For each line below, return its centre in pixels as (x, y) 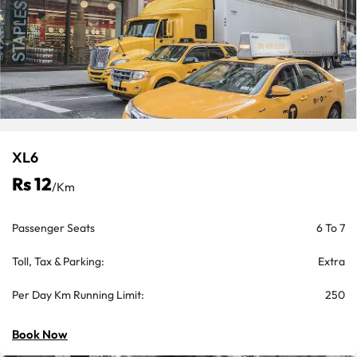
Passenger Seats (53, 228)
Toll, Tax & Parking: (58, 261)
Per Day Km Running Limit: (78, 295)
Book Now (40, 334)
